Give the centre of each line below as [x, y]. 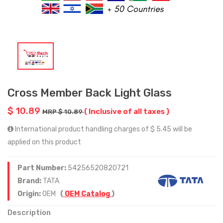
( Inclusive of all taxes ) [127, 111]
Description [29, 212]
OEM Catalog [87, 194]
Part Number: [43, 168]
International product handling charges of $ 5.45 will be [103, 129]
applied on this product [44, 142]
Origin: [30, 194]
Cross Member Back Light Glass [90, 93]
